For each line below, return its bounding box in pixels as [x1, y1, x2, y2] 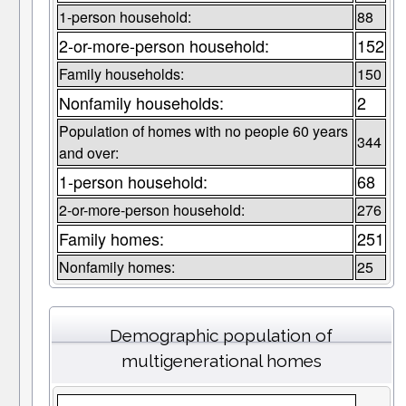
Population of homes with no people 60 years [58, 121, 348, 142]
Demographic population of [110, 325, 333, 346]
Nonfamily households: [58, 91, 224, 115]
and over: [58, 142, 119, 164]
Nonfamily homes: [58, 256, 175, 278]
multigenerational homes [121, 351, 322, 372]
